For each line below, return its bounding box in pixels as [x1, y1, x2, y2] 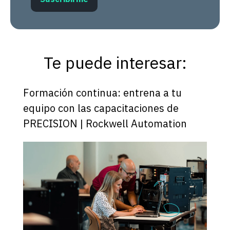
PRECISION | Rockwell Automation [23, 117, 187, 131]
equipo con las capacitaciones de [23, 101, 179, 116]
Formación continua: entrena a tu [23, 86, 182, 100]
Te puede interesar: [43, 52, 187, 74]
